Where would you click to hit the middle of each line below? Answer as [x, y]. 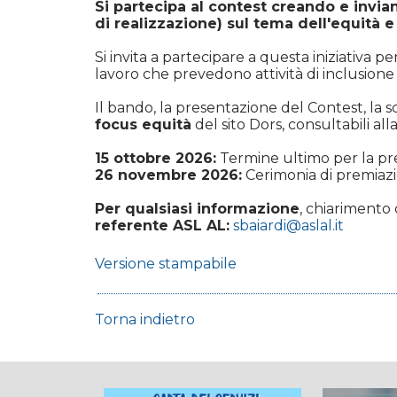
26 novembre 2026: [168, 175]
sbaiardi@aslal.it [288, 226]
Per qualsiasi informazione [197, 209]
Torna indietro [145, 320]
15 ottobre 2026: [156, 159]
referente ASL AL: [162, 226]
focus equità [143, 125]
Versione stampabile [166, 264]
